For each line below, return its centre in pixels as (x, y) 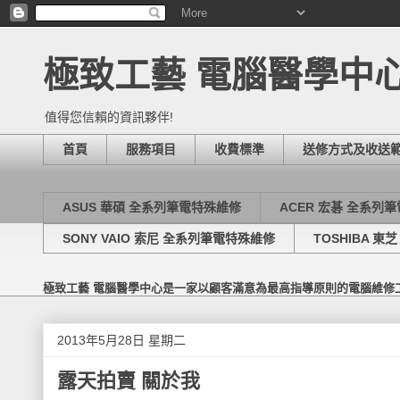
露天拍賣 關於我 (129, 381)
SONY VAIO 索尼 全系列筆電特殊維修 (169, 238)
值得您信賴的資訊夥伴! (109, 117)
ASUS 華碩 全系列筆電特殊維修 (152, 208)
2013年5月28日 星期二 (121, 341)
